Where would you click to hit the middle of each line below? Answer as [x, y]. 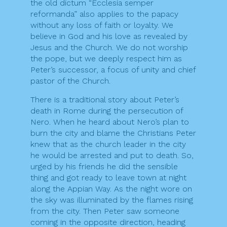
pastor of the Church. [70, 81]
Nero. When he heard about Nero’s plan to [110, 122]
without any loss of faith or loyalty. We [102, 25]
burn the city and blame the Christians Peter [113, 133]
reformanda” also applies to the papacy [104, 14]
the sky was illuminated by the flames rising [112, 200]
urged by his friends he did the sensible [104, 166]
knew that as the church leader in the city [108, 144]
